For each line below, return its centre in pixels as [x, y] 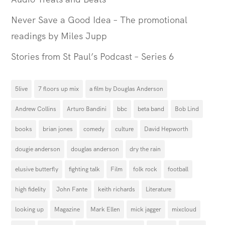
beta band [151, 109]
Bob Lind [187, 109]
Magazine [67, 210]
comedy [94, 129]
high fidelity [31, 190]
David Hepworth [166, 129]
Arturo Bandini [87, 109]
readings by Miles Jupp [59, 36]
